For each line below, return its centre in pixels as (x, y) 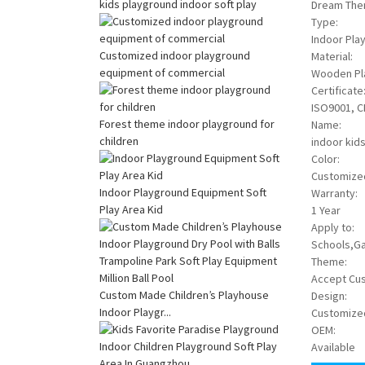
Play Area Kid (131, 209)
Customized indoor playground (175, 55)
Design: (329, 296)
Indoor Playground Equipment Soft (183, 192)
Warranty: (334, 193)
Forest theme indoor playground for (187, 123)
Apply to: (333, 228)
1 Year (326, 211)
